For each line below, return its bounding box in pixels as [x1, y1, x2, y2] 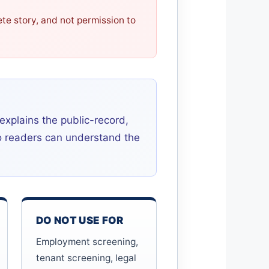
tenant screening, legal [36, 252, 136, 264]
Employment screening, [36, 236, 138, 248]
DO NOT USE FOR [36, 214, 124, 227]
